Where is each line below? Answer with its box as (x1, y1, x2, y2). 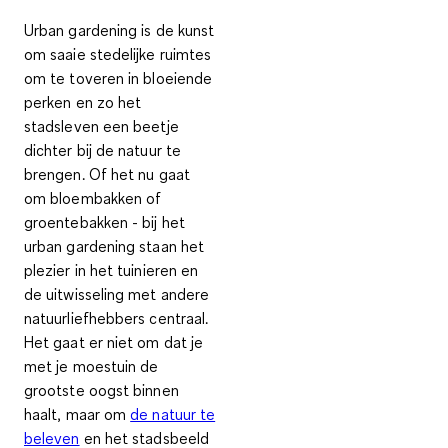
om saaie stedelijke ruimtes (24, 44, 212, 65)
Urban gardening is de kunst (24, 20, 215, 41)
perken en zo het (24, 92, 142, 113)
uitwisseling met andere (46, 284, 210, 305)
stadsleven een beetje (24, 116, 179, 137)
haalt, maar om (24, 404, 131, 425)
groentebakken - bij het (24, 212, 185, 233)
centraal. (145, 308, 209, 329)
